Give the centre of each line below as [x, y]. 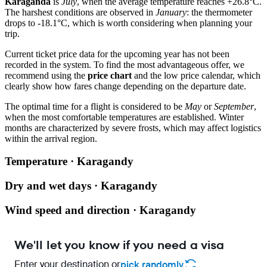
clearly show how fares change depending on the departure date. [125, 86]
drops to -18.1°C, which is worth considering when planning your [128, 23]
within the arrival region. [51, 138]
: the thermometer [219, 12]
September [234, 106]
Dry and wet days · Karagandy [81, 185]
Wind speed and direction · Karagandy [100, 210]
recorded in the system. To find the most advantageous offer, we [125, 64]
